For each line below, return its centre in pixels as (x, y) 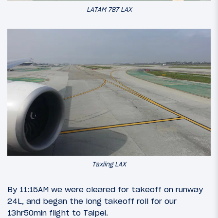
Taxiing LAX (109, 164)
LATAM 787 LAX (109, 9)
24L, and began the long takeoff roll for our (92, 201)
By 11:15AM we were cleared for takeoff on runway (105, 190)
